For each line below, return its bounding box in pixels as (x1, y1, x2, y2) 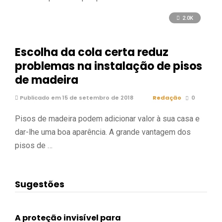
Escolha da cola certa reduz (15, 45, 168, 60)
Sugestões (15, 177, 64, 190)
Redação (153, 94, 181, 102)
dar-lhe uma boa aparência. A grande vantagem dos (15, 127, 191, 137)
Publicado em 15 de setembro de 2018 (18, 94, 133, 102)
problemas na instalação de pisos (15, 58, 202, 74)
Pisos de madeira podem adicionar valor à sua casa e (15, 114, 200, 124)
